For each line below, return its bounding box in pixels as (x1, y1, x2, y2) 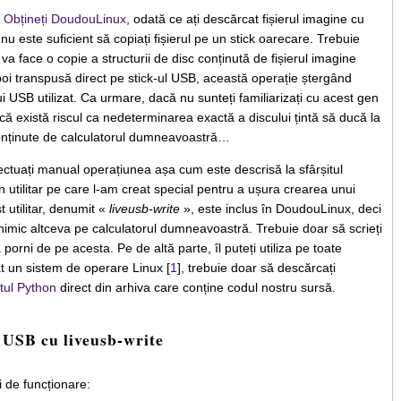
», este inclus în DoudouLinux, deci (179, 201, 381, 217)
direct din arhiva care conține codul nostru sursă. (55, 280, 336, 295)
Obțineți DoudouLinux (3, 12, 126, 27)
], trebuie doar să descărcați (176, 260, 336, 276)
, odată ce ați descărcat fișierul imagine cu (125, 12, 364, 27)
